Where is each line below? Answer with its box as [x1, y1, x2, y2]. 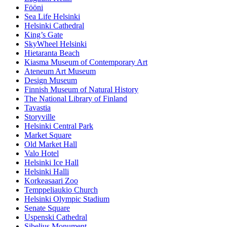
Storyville [24, 112, 55, 122]
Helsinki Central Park [24, 122, 93, 131]
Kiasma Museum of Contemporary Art [24, 58, 147, 67]
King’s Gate [24, 30, 63, 40]
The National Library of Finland [24, 94, 127, 103]
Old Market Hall [24, 140, 77, 149]
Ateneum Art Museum [24, 67, 96, 76]
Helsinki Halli [24, 167, 69, 176]
